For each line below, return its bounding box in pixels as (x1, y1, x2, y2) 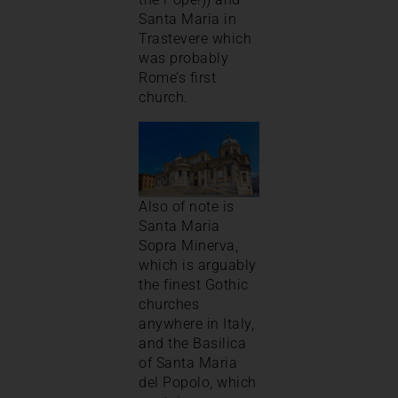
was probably (139, 49, 228, 67)
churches (139, 295, 199, 313)
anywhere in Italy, (139, 314, 254, 332)
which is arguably (139, 256, 257, 274)
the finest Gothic (139, 275, 249, 293)
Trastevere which (139, 29, 251, 47)
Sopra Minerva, (139, 236, 238, 254)
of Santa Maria (139, 354, 237, 371)
